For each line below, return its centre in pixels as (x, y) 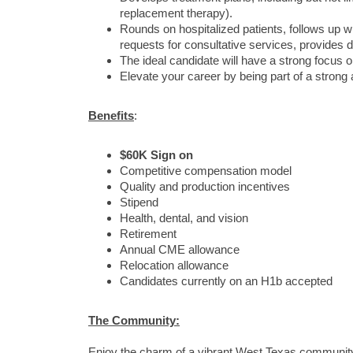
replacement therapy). (176, 13)
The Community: (134, 321)
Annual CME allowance (180, 250)
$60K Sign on (156, 155)
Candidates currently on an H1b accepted (226, 281)
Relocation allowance (174, 266)
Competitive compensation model (206, 171)
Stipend (139, 203)
